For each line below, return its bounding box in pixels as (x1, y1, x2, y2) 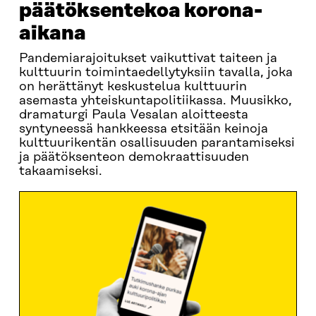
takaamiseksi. (18, 164, 102, 178)
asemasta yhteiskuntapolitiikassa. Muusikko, (18, 94, 292, 108)
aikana (18, 23, 86, 44)
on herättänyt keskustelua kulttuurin (18, 80, 247, 94)
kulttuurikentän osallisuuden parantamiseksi (18, 136, 295, 150)
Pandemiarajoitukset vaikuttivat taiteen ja (18, 51, 277, 66)
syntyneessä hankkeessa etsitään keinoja (18, 122, 268, 136)
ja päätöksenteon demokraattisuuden (18, 150, 249, 164)
